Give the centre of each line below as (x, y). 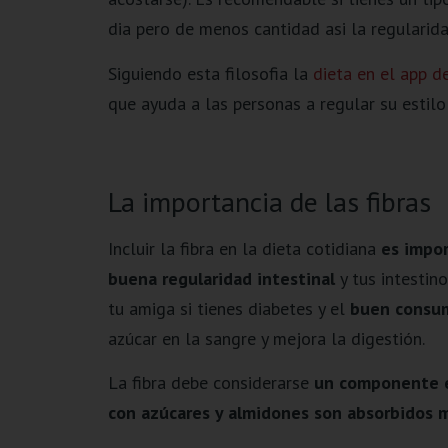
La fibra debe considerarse (210, 382)
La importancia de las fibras (269, 201)
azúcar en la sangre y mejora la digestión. (266, 338)
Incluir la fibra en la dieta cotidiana (244, 248)
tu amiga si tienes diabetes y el (226, 308)
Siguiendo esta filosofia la (210, 73)
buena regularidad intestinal (221, 278)
